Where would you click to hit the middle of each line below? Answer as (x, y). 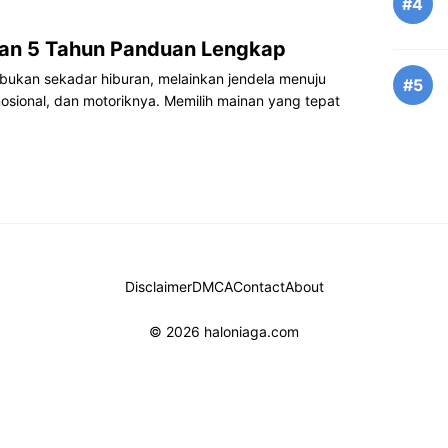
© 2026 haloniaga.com (224, 331)
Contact (258, 286)
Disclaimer (158, 286)
